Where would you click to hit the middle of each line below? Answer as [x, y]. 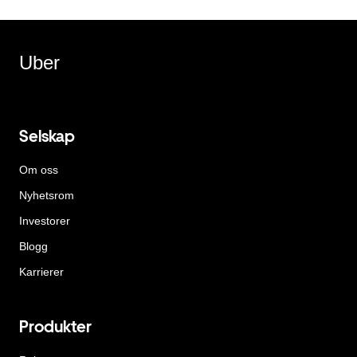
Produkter [55, 326]
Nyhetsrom [47, 196]
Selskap [47, 137]
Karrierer [41, 272]
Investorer [45, 221]
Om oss [39, 170]
